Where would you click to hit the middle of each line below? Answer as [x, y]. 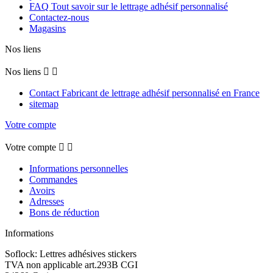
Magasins [48, 29]
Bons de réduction [64, 213]
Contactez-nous [59, 18]
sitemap [44, 104]
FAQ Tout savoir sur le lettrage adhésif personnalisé [129, 7]
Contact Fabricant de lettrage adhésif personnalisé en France [144, 93]
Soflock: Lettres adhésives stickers [71, 254]
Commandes [53, 180]
